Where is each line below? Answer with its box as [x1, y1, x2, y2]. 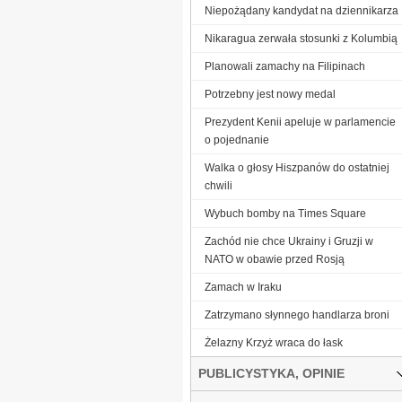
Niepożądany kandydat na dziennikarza [205, 4, 398, 17]
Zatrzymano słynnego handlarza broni [205, 308, 389, 321]
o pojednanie [205, 133, 269, 146]
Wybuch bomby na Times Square [205, 206, 366, 220]
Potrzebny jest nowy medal [205, 87, 336, 100]
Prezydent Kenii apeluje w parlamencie [205, 115, 396, 128]
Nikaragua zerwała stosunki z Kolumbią [205, 31, 398, 45]
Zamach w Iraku [205, 280, 282, 293]
